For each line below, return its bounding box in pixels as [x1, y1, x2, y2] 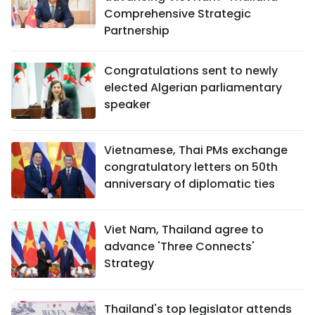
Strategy [104, 255, 154, 271]
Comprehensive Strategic [104, 5, 251, 22]
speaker [104, 96, 150, 112]
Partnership [104, 22, 169, 39]
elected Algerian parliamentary [104, 79, 282, 96]
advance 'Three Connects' [104, 238, 255, 255]
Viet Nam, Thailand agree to [104, 221, 264, 238]
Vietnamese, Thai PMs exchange [104, 141, 288, 158]
